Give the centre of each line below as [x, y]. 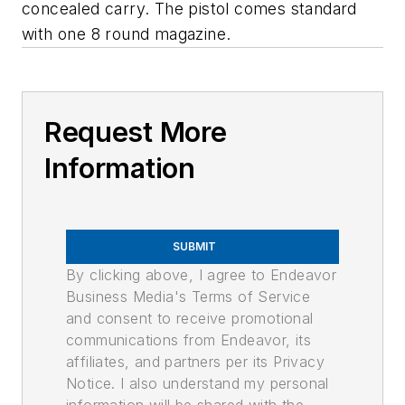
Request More [136, 132]
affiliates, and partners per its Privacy [195, 362]
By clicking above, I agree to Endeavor [202, 275]
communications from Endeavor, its [189, 340]
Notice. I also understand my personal [198, 384]
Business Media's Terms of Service [188, 297]
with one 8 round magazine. [127, 34]
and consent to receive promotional [190, 319]
